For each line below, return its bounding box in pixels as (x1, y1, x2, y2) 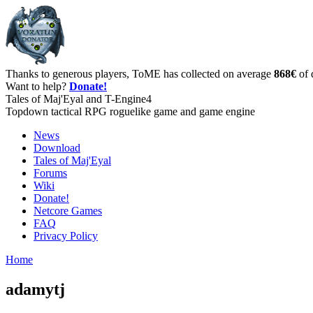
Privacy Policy (34, 230, 98, 242)
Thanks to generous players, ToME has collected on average (6, 68, 274, 80)
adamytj (6, 279, 65, 298)
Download (34, 142, 80, 154)
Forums (34, 167, 67, 179)
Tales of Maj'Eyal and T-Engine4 (6, 93, 152, 105)
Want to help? (6, 80, 69, 92)
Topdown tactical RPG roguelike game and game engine (6, 105, 255, 117)
